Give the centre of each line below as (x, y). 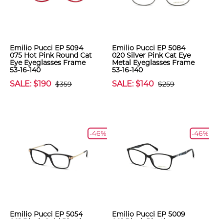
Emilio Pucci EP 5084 (149, 48)
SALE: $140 (133, 84)
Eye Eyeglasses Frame (48, 63)
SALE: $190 (31, 84)
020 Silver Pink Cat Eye (151, 55)
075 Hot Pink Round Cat (51, 55)
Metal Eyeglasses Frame (153, 63)
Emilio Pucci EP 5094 (46, 48)
